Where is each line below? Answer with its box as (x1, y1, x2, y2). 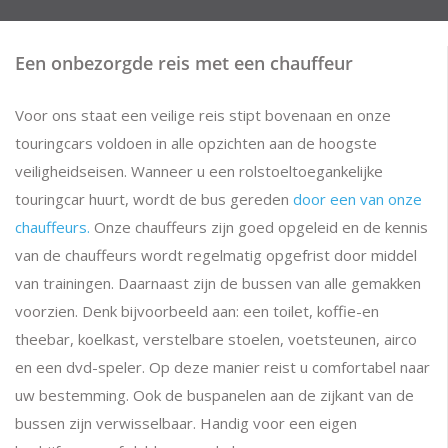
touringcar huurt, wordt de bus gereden (15, 189, 293, 209)
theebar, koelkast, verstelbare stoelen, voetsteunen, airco (15, 329, 417, 349)
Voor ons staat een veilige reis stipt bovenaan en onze (15, 105, 391, 125)
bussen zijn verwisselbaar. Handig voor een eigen (15, 413, 357, 433)
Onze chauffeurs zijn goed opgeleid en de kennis (90, 217, 428, 237)
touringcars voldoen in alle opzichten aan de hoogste (15, 133, 377, 153)
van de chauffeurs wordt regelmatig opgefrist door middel (15, 245, 417, 265)
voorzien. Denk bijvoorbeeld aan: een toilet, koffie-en (15, 301, 379, 321)
